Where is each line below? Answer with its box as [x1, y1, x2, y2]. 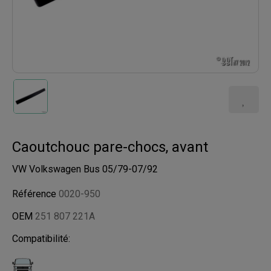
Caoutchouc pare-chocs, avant [12, 139, 208, 155]
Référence [12, 188, 59, 200]
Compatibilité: [12, 233, 70, 244]
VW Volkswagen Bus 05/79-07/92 [12, 163, 158, 175]
